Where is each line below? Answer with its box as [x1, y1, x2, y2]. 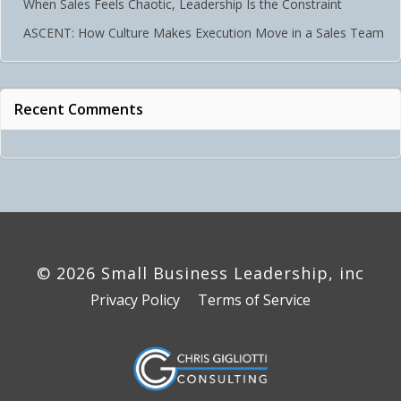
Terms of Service [198, 290, 311, 310]
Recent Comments [14, 99, 143, 119]
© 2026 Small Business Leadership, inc [37, 262, 364, 284]
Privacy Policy [90, 290, 180, 310]
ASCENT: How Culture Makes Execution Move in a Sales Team [23, 24, 384, 41]
